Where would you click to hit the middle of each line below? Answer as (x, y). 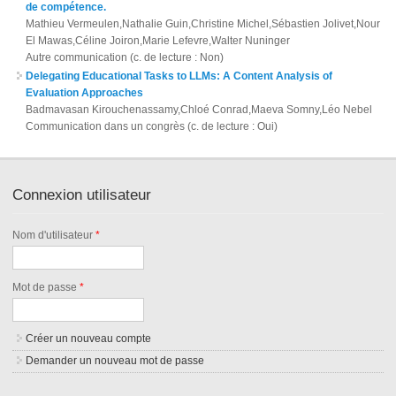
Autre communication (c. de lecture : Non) (125, 57)
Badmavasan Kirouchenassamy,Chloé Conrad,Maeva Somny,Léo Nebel (199, 109)
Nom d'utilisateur (54, 236)
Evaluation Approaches (85, 92)
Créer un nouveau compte (89, 339)
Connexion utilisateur (82, 195)
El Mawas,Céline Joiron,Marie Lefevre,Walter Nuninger (158, 40)
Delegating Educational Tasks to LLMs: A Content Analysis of (179, 76)
